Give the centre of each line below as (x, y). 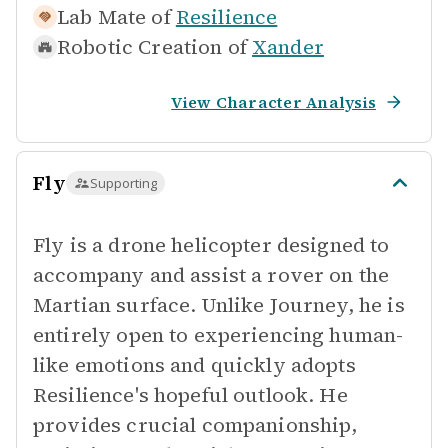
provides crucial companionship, (195, 425)
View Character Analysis (273, 102)
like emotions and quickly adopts (194, 365)
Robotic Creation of (152, 47)
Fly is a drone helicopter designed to (211, 245)
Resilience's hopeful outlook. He (190, 395)
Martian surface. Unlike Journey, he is (219, 305)
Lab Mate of (114, 17)
